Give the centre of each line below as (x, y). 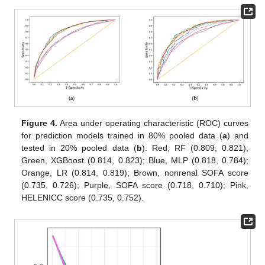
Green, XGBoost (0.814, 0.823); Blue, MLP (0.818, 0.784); (135, 161)
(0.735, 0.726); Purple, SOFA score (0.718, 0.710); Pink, (135, 185)
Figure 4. (40, 123)
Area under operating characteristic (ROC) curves (153, 123)
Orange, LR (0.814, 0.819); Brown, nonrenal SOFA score (135, 173)
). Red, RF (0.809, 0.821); (195, 148)
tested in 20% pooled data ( (79, 148)
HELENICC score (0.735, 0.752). (83, 198)
